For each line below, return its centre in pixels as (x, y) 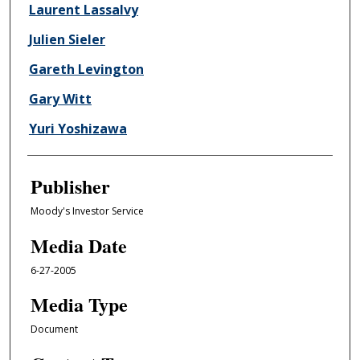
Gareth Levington (86, 70)
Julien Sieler (67, 40)
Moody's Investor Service (87, 211)
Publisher (70, 186)
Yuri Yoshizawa (78, 129)
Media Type (79, 305)
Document (54, 329)
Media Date (78, 245)
